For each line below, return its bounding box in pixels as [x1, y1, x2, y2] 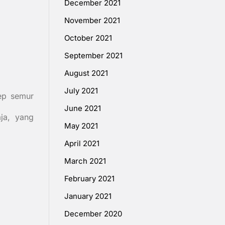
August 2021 [64, 68, 108, 78]
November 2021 [64, 16, 120, 26]
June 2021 [64, 103, 101, 114]
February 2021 [64, 174, 115, 184]
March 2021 [64, 156, 106, 166]
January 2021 [64, 191, 111, 201]
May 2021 [64, 121, 98, 131]
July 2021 [64, 86, 98, 96]
